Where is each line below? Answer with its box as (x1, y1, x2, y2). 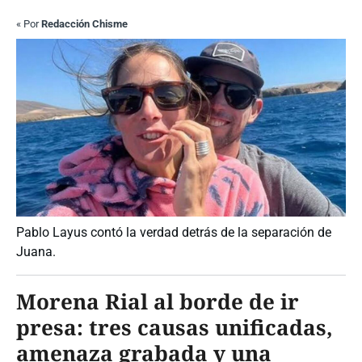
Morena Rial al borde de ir (16, 287, 299, 317)
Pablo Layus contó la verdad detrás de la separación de (16, 225, 331, 241)
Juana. (16, 244, 56, 260)
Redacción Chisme (41, 18, 128, 31)
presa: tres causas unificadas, (16, 313, 333, 343)
